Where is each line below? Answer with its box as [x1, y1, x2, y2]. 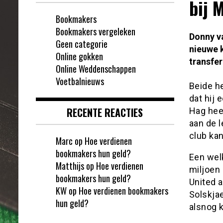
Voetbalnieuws [56, 75, 104, 88]
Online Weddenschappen [56, 62, 136, 76]
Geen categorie [56, 37, 108, 51]
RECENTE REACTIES [67, 105, 143, 120]
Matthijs [56, 159, 84, 173]
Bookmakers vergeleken [56, 25, 135, 38]
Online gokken [56, 50, 103, 63]
